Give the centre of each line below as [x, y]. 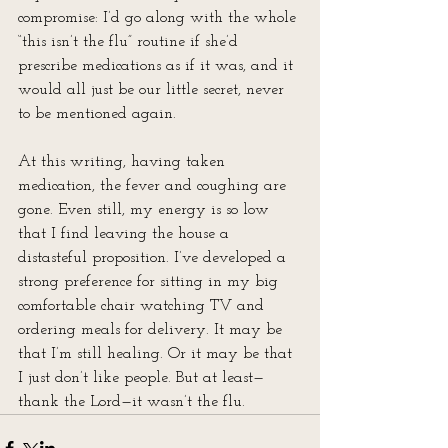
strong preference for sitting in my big [150, 282]
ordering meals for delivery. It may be [152, 330]
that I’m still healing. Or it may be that [157, 354]
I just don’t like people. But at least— [141, 378]
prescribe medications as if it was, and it [158, 66]
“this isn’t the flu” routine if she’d [130, 42]
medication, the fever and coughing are [154, 186]
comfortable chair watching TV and [143, 306]
